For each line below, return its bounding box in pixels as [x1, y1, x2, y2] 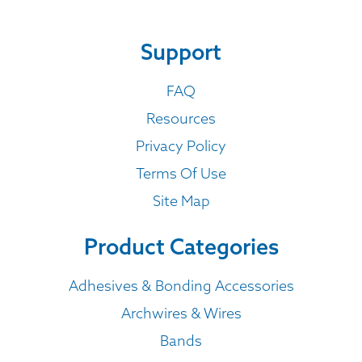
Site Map [152, 192, 210, 211]
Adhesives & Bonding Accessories [68, 276, 294, 295]
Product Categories [83, 232, 279, 260]
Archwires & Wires [120, 303, 242, 322]
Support [141, 38, 221, 66]
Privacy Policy [136, 137, 226, 156]
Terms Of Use [136, 164, 226, 183]
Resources [146, 109, 216, 128]
